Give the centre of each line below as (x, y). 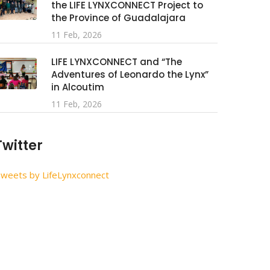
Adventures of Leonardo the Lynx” (130, 74)
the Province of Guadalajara (118, 18)
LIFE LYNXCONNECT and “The (117, 62)
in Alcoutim (78, 87)
